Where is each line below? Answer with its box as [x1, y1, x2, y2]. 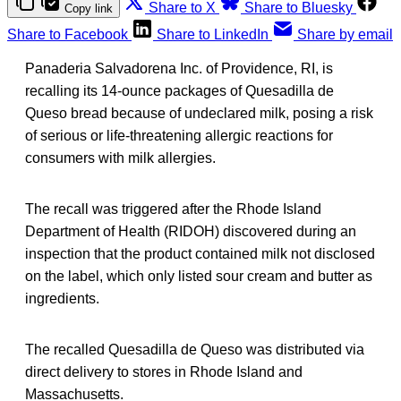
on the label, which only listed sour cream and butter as [25, 268, 372, 284]
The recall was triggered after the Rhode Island [25, 200, 321, 217]
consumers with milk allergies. [25, 149, 216, 166]
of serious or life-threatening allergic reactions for [25, 127, 333, 143]
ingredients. [25, 290, 99, 306]
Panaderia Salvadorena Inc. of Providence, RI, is [25, 60, 333, 76]
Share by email [297, 26, 393, 42]
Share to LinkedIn [157, 26, 269, 42]
